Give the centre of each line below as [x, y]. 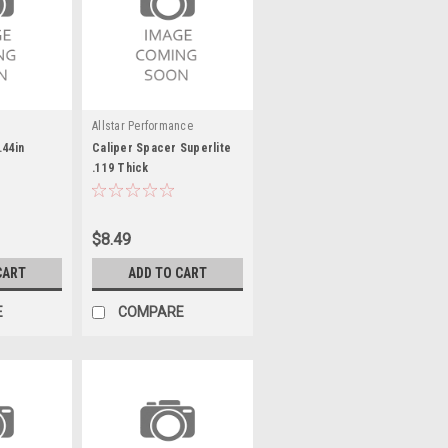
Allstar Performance [142, 126]
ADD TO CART [167, 273]
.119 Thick [120, 168]
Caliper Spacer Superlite [161, 148]
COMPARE [151, 311]
